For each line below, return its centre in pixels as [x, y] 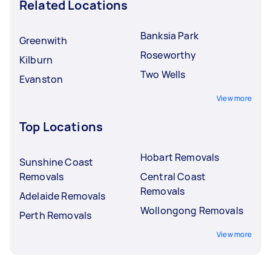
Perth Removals [56, 215]
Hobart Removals [180, 157]
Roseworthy [168, 55]
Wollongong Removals [192, 210]
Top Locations [61, 126]
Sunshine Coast [57, 162]
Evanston [41, 79]
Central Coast [173, 176]
